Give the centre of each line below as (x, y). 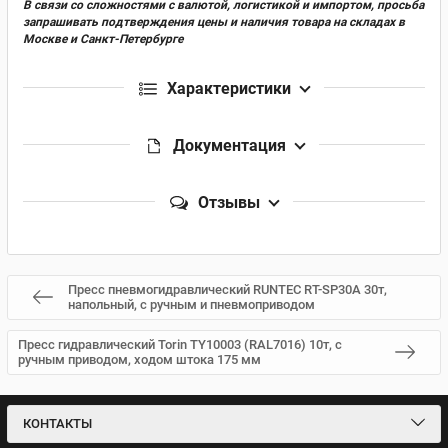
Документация (229, 145)
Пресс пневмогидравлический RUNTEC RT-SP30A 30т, (227, 289)
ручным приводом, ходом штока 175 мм (139, 359)
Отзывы (229, 202)
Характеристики (229, 88)
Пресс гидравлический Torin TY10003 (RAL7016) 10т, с (180, 344)
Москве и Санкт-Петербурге (103, 38)
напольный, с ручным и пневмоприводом (191, 304)
